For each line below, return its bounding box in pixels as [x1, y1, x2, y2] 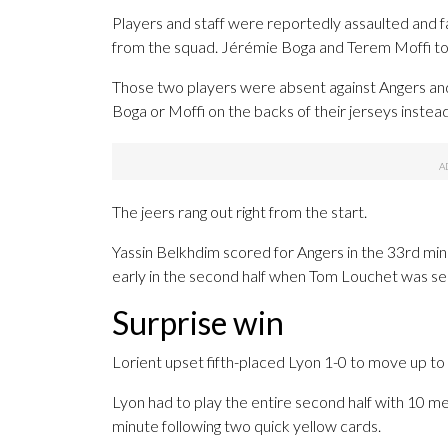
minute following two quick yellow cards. [112, 416, 381, 436]
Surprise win [112, 303, 284, 343]
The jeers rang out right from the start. [112, 202, 367, 222]
